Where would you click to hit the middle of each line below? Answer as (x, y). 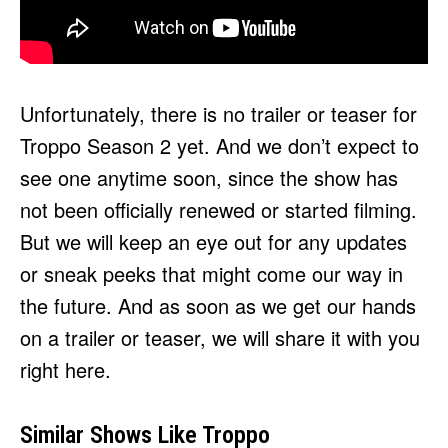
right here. (65, 369)
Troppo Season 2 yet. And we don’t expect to (219, 145)
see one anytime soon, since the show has (209, 177)
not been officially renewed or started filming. (218, 209)
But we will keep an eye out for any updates (213, 241)
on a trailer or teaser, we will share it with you (220, 337)
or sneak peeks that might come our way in (211, 273)
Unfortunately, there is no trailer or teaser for (218, 113)
